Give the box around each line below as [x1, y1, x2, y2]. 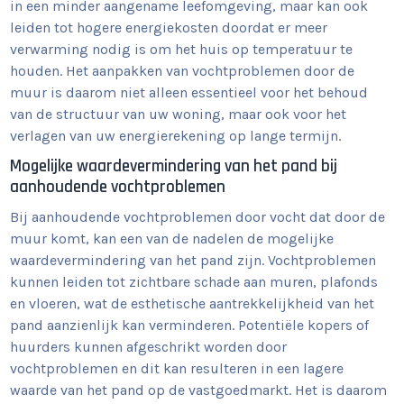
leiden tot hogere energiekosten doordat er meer [10, 19, 328, 36]
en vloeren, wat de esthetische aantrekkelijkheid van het [10, 295, 375, 312]
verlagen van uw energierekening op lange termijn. [10, 127, 342, 144]
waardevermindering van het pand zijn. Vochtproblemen [10, 252, 377, 269]
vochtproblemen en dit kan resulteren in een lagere [10, 360, 344, 377]
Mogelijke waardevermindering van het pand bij [10, 156, 338, 177]
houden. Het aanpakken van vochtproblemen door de [10, 62, 355, 79]
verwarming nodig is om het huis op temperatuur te [10, 41, 353, 58]
